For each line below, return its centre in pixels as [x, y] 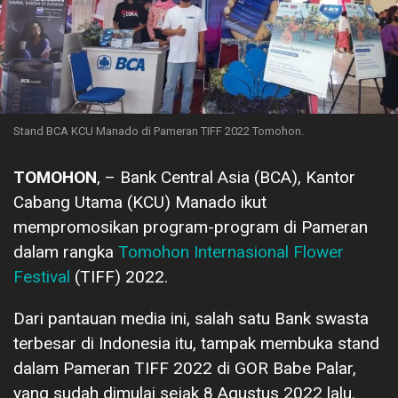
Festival [42, 276]
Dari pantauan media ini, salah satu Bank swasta [191, 318]
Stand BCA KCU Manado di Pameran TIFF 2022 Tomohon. [159, 131]
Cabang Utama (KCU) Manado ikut [140, 202]
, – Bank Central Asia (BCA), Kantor [226, 177]
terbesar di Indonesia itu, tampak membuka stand [196, 343]
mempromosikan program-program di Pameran [191, 227]
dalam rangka [66, 251]
